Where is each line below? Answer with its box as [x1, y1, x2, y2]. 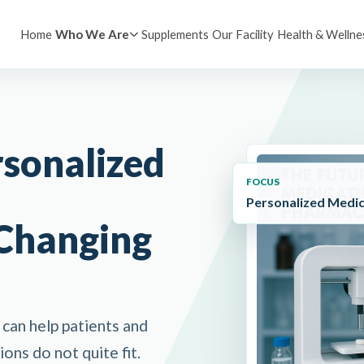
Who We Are [55, 27, 130, 41]
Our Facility [212, 26, 275, 41]
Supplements [141, 26, 210, 41]
